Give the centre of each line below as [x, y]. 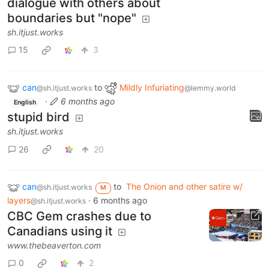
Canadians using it [60, 231]
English [25, 102]
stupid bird [38, 117]
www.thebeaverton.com [54, 245]
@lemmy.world [210, 88]
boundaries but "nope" [72, 18]
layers [19, 200]
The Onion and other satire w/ [184, 187]
